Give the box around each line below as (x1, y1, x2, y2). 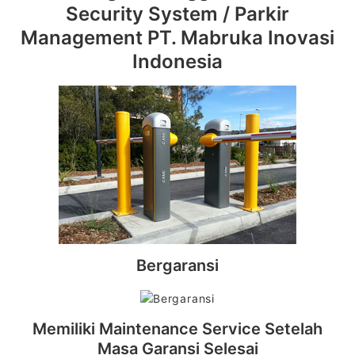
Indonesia (132, 50, 223, 73)
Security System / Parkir (66, 2, 289, 25)
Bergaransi (136, 256, 219, 275)
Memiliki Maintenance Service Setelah (32, 319, 323, 338)
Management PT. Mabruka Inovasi (21, 26, 334, 49)
